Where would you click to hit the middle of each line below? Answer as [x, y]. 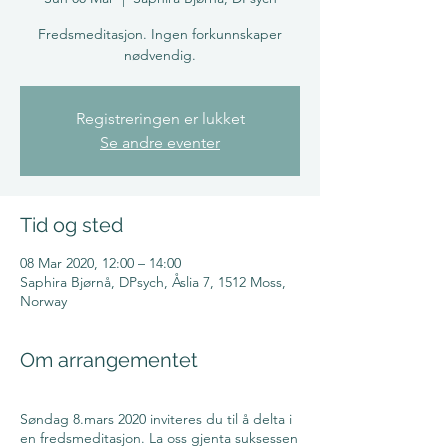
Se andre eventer [160, 142]
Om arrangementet [109, 359]
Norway [43, 300]
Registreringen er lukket [160, 118]
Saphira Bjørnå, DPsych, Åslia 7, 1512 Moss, [153, 281]
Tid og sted [71, 224]
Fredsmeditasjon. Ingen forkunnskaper [160, 33]
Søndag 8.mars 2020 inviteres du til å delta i [156, 418]
